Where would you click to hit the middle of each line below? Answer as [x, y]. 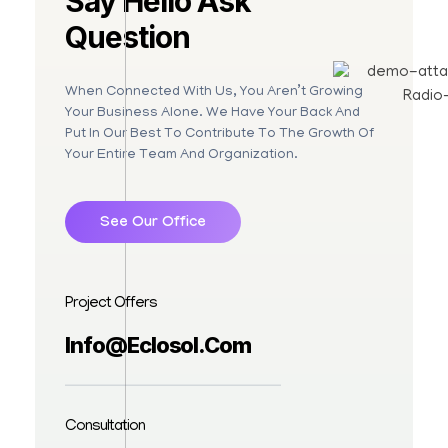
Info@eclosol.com [158, 344]
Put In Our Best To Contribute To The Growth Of [219, 134]
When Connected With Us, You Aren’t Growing [214, 92]
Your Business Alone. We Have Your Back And [212, 113]
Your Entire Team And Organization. [181, 155]
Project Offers [111, 303]
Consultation [105, 426]
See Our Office [153, 223]
